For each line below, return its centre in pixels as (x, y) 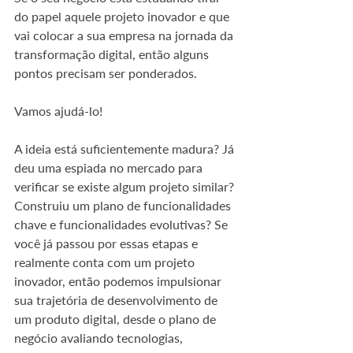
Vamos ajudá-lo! (58, 111)
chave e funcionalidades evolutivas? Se (123, 224)
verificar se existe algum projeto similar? (126, 186)
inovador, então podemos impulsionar (119, 281)
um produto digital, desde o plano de (117, 319)
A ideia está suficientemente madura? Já (126, 149)
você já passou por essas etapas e (108, 243)
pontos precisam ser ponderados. (106, 73)
